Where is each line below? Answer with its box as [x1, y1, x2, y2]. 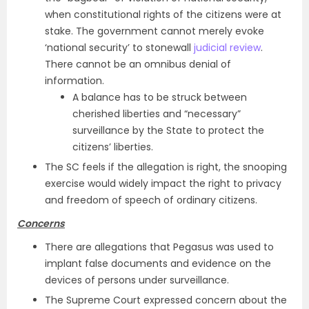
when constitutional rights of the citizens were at [45, 8, 281, 21]
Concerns [17, 217, 65, 230]
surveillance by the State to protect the [72, 123, 264, 137]
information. [45, 74, 104, 88]
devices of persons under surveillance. [45, 273, 229, 287]
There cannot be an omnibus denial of [45, 57, 231, 71]
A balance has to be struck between [72, 90, 247, 104]
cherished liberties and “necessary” [72, 107, 241, 121]
